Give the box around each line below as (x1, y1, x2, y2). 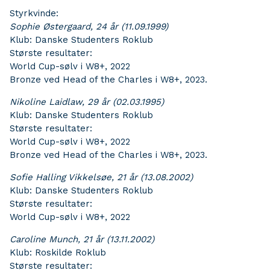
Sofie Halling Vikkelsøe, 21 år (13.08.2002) (10, 172, 193, 183)
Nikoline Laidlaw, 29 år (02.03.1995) (10, 96, 164, 107)
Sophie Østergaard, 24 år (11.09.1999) (10, 21, 168, 32)
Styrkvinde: (10, 8, 58, 19)
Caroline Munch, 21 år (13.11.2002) (10, 234, 154, 245)
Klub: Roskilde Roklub (10, 247, 106, 258)
